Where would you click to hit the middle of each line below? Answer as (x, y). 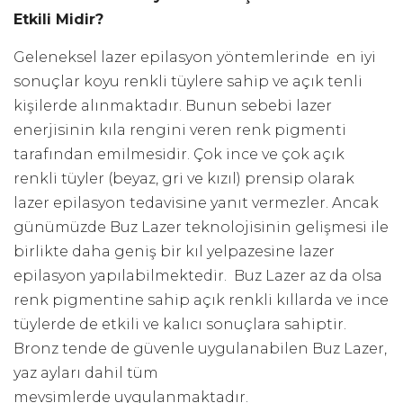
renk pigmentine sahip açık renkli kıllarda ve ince (201, 300)
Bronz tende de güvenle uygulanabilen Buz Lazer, (200, 349)
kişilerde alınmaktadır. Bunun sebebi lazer (173, 106)
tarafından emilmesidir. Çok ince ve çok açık (179, 154)
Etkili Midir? (58, 19)
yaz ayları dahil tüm (86, 373)
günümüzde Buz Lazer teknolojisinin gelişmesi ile (201, 227)
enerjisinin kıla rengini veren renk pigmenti (180, 130)
